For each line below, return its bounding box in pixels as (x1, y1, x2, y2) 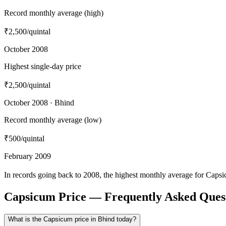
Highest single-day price (4, 62, 81, 71)
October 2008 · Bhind (4, 98, 74, 107)
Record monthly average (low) (4, 115, 101, 124)
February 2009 (4, 151, 51, 160)
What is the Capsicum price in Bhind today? (8, 215, 136, 223)
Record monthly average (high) (4, 8, 103, 17)
